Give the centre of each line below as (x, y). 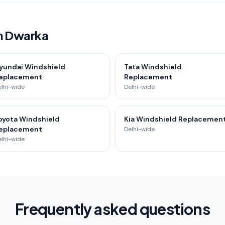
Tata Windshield (153, 67)
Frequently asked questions (113, 209)
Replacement (148, 77)
